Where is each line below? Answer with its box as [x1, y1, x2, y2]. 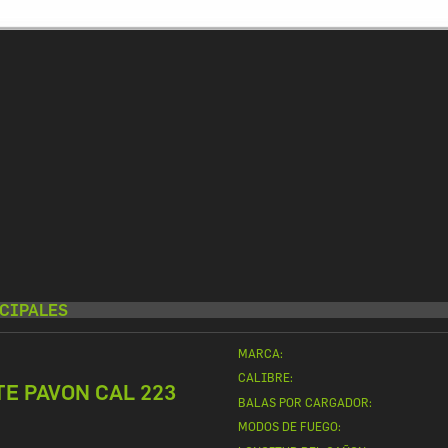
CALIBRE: [238, 371, 293, 385]
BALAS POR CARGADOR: [238, 395, 372, 409]
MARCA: [238, 346, 283, 360]
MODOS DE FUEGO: [238, 420, 341, 434]
